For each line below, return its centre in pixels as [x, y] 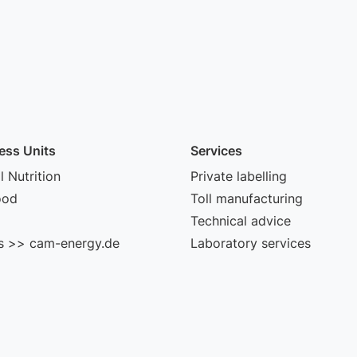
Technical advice [241, 221]
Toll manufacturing [247, 198]
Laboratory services [251, 243]
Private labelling [239, 176]
